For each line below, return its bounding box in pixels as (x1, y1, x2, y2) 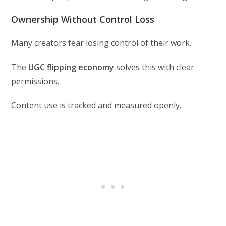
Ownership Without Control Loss (11, 13, 155, 25)
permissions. (11, 75, 60, 87)
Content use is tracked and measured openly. (11, 99, 182, 111)
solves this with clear (114, 61, 195, 73)
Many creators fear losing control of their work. (11, 37, 192, 48)
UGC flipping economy (28, 61, 115, 73)
